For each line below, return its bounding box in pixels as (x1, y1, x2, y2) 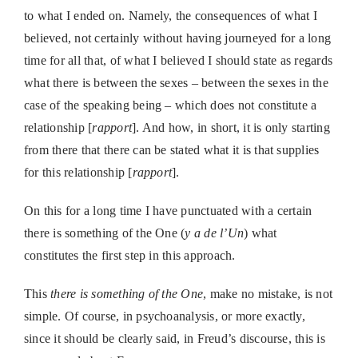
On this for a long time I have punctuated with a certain (23, 204, 312, 218)
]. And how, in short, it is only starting (132, 121, 330, 135)
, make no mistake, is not (203, 287, 333, 301)
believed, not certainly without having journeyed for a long (23, 31, 332, 46)
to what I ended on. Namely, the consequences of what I (23, 9, 317, 23)
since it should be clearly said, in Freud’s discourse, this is (23, 332, 325, 346)
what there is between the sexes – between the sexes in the (23, 76, 328, 90)
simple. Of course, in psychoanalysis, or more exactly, (23, 309, 305, 324)
